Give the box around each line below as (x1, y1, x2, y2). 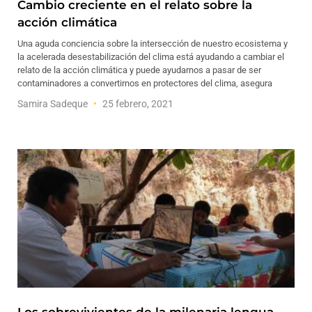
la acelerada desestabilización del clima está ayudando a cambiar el (17, 52, 284, 62)
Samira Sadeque (17, 98, 90, 109)
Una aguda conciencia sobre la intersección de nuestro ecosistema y (17, 38, 288, 49)
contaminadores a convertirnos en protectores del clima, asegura (17, 78, 272, 88)
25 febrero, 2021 (100, 98, 173, 109)
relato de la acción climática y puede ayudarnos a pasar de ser (17, 65, 261, 75)
